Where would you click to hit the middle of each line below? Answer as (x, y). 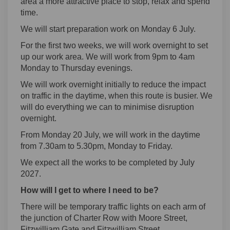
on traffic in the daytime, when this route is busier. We (117, 95)
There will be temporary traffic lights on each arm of (113, 206)
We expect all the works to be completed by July (108, 162)
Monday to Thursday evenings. (76, 68)
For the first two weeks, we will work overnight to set (114, 45)
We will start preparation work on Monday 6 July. (108, 29)
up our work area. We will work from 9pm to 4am (108, 56)
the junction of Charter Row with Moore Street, (104, 218)
